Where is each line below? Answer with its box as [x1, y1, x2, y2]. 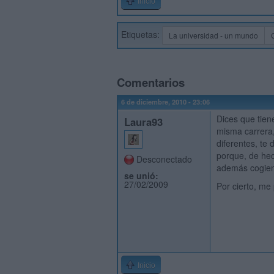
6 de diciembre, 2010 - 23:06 [121, 97, 210, 106]
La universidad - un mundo [169, 30, 258, 40]
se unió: [124, 169, 158, 182]
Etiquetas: [121, 28, 162, 40]
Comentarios [117, 74, 185, 91]
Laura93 [124, 114, 163, 129]
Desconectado [136, 153, 192, 165]
